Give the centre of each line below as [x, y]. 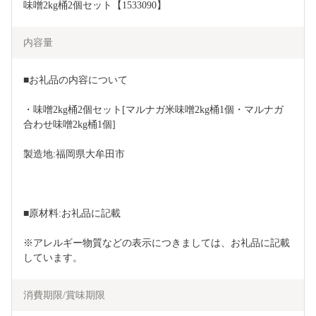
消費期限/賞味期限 [64, 295]
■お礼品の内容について [75, 80]
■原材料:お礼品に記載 [72, 213]
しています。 [53, 257]
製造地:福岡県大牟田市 [74, 154]
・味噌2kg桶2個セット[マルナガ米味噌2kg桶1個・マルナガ [153, 109]
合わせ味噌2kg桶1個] [69, 124]
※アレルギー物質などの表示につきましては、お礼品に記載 [157, 243]
